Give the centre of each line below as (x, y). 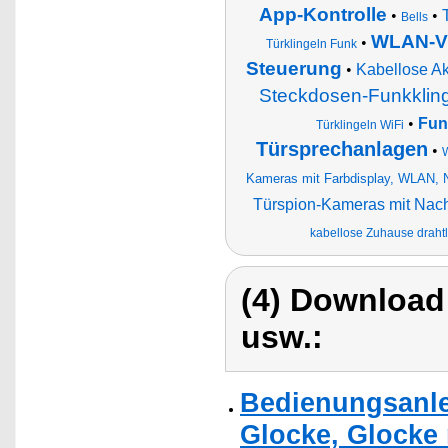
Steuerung (293, 68)
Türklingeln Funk (311, 44)
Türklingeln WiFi (360, 125)
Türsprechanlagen (342, 149)
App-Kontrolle (323, 14)
